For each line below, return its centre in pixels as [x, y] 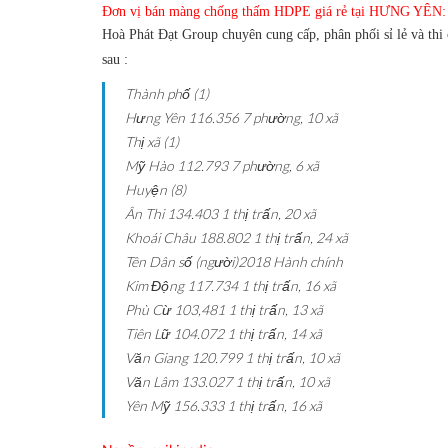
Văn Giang [156, 357]
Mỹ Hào [149, 165]
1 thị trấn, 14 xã [274, 333]
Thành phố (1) [167, 93]
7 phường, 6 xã [275, 165]
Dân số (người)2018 [209, 261]
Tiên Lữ [147, 333]
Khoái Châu [160, 237]
